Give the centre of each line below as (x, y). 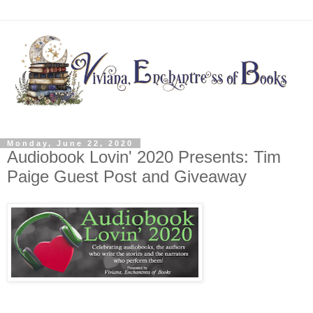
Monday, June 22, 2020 (70, 144)
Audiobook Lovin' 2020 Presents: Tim (144, 157)
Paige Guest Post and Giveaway (127, 177)
